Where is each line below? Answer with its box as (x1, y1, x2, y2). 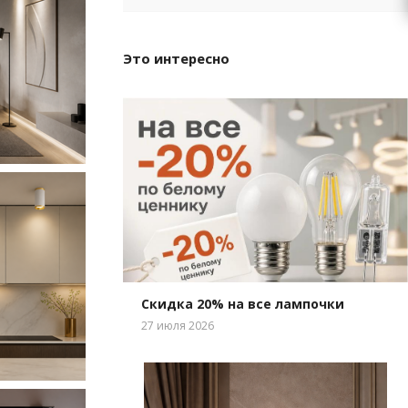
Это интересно (122, 49, 229, 67)
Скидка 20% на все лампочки (140, 295, 344, 312)
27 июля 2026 (140, 318, 214, 333)
